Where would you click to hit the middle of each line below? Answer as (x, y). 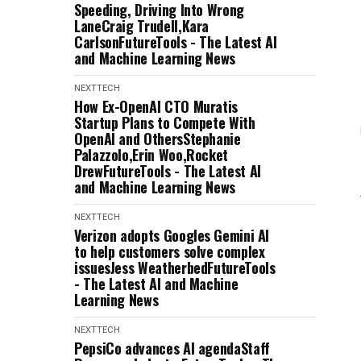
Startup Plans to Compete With (165, 122)
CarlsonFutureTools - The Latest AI (176, 42)
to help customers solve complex (170, 251)
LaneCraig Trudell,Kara (142, 26)
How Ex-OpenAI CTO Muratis (156, 106)
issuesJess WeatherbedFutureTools (175, 268)
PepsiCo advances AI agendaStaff (172, 348)
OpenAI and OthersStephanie (158, 139)
